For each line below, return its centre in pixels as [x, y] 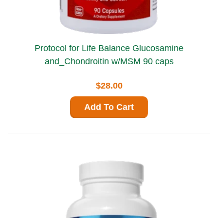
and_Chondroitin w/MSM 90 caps [109, 61]
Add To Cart [109, 107]
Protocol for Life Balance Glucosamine [83, 48]
